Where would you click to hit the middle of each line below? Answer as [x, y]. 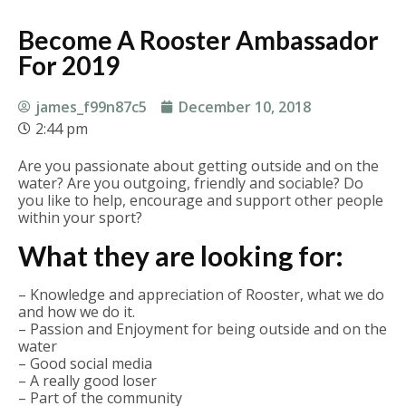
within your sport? [80, 217]
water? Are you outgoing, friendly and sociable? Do [191, 183]
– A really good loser [87, 381]
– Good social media [85, 364]
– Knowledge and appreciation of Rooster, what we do [201, 295]
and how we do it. [77, 312]
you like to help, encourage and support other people [201, 200]
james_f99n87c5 [91, 107]
